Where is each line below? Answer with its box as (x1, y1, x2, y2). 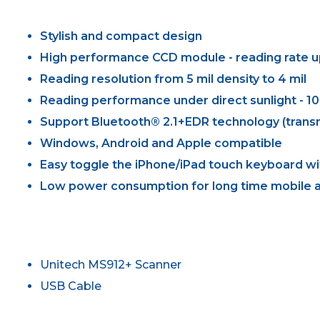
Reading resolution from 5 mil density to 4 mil (40, 71, 307, 86)
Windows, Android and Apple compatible (40, 136, 283, 150)
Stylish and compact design (40, 29, 203, 43)
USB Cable (40, 279, 102, 293)
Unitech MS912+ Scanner (40, 257, 182, 271)
